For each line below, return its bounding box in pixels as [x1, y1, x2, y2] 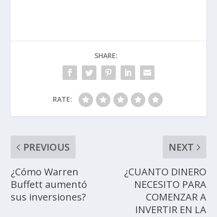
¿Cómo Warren [11, 165, 79, 178]
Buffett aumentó [11, 177, 88, 191]
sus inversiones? [11, 190, 86, 203]
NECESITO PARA [134, 177, 206, 191]
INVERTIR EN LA [135, 202, 206, 216]
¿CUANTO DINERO [124, 165, 206, 178]
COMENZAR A [145, 190, 206, 203]
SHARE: [94, 50, 118, 60]
